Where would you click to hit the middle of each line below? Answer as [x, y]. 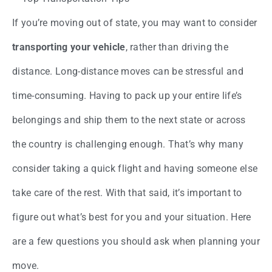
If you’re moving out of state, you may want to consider [135, 23]
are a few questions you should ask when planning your [136, 242]
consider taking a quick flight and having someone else [135, 169]
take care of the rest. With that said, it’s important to [127, 193]
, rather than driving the [177, 47]
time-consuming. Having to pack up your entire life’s [127, 96]
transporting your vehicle [69, 47]
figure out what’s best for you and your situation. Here [132, 217]
